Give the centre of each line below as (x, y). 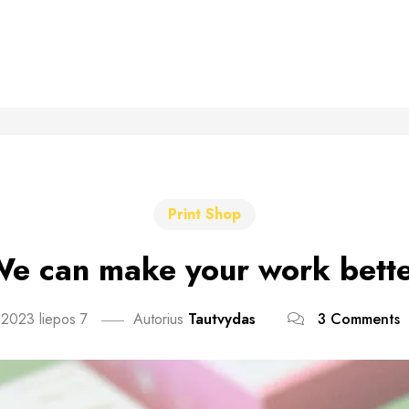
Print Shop (204, 214)
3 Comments (358, 319)
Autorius (158, 319)
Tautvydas (221, 319)
